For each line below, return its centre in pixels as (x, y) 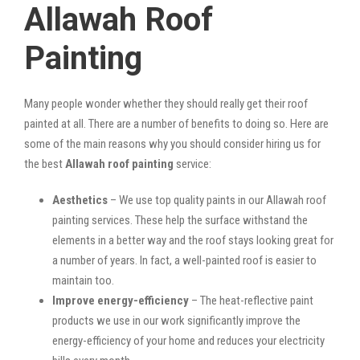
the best (45, 164)
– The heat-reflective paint (251, 300)
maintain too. (83, 280)
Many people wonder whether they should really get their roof (166, 103)
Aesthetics (80, 200)
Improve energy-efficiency (121, 300)
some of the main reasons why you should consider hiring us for (172, 143)
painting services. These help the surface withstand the (180, 220)
